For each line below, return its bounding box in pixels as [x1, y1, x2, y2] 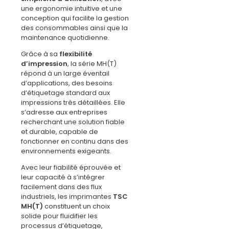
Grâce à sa [21, 49, 59, 59]
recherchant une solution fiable [21, 117, 125, 127]
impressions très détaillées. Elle [21, 97, 125, 107]
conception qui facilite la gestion [21, 13, 129, 23]
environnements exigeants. [21, 146, 111, 156]
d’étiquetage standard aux [21, 87, 110, 98]
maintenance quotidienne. [21, 32, 109, 42]
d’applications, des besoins [21, 78, 112, 88]
